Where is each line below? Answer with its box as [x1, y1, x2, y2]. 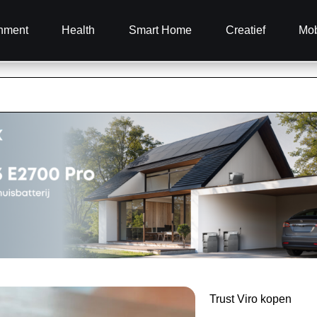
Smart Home [128, 24, 192, 36]
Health [62, 24, 96, 36]
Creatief [225, 24, 265, 36]
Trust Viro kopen [209, 293, 292, 306]
